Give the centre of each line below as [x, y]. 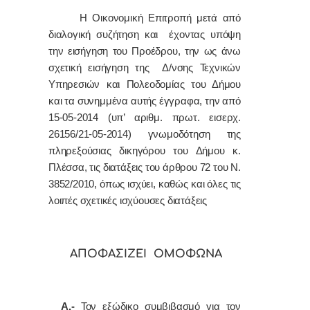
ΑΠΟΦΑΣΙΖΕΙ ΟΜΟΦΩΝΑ [146, 254]
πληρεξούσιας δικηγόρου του [122, 151]
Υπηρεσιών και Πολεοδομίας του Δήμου [145, 84]
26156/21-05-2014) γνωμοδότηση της [145, 134]
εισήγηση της [125, 67]
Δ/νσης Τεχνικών [201, 67]
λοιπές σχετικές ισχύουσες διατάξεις [128, 200]
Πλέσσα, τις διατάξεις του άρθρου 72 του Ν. [145, 167]
